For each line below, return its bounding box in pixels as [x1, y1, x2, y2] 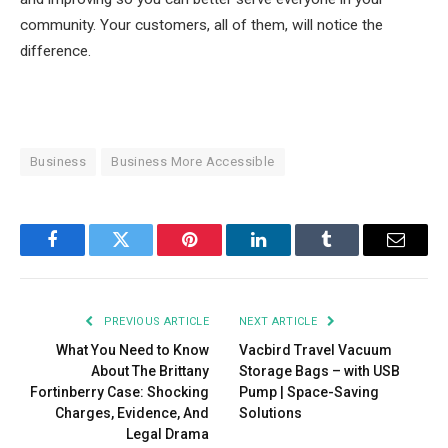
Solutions [239, 405, 302, 422]
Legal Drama [126, 426, 209, 443]
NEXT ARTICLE [239, 315, 321, 329]
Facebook [50, 245, 121, 264]
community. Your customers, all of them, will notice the [20, 15, 383, 34]
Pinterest [188, 245, 252, 264]
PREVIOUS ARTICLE [100, 315, 209, 329]
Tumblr [325, 245, 379, 264]
